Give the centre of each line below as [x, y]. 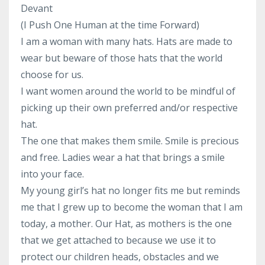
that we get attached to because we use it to [118, 240]
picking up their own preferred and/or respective [129, 107]
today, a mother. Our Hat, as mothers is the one [126, 223]
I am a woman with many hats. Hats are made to [127, 41]
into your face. [52, 174]
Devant [37, 8]
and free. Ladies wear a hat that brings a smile [123, 157]
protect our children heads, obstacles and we [120, 256]
